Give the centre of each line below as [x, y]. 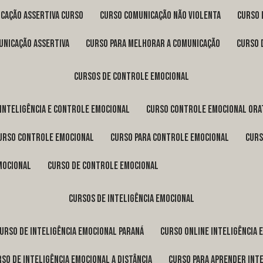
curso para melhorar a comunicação [155, 44]
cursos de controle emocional [134, 77]
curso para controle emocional [172, 138]
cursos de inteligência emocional [134, 199]
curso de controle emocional [105, 166]
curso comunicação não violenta [163, 16]
